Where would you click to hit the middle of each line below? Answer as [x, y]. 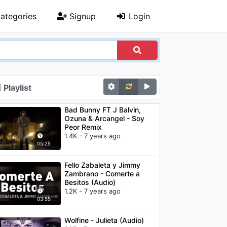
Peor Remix [83, 127]
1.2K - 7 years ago [92, 191]
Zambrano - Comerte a [102, 174]
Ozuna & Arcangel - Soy [104, 118]
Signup [81, 16]
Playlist [16, 88]
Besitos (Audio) [90, 182]
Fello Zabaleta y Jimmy [102, 165]
